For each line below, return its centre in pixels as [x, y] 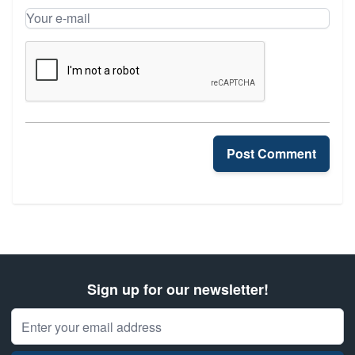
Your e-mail [57, 43]
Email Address [52, 317]
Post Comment [271, 153]
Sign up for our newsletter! [177, 289]
